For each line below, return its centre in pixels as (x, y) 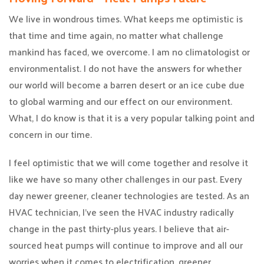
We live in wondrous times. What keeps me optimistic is (126, 19)
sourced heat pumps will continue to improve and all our (126, 245)
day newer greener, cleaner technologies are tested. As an (129, 195)
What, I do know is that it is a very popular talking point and (132, 118)
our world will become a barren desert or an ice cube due (127, 85)
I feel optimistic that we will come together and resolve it (128, 162)
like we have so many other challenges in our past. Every (126, 179)
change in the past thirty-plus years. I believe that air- (119, 228)
